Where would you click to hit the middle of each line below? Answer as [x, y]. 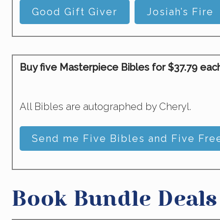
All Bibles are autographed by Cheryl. [105, 106]
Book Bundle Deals [115, 200]
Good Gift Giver [75, 12]
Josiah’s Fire [180, 12]
